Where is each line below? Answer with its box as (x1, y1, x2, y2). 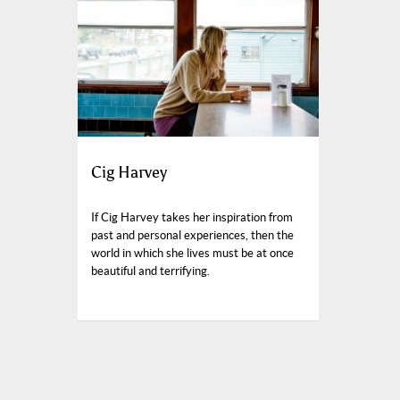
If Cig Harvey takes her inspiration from (91, 210, 293, 224)
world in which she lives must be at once (91, 246, 294, 260)
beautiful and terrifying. (91, 263, 210, 278)
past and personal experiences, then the (91, 228, 294, 242)
